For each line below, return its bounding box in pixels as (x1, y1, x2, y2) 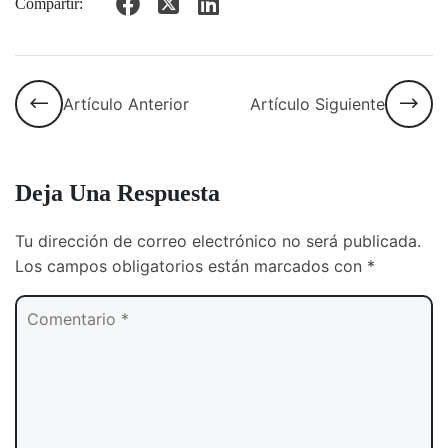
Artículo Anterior (63, 93, 189, 114)
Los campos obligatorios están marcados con (15, 256, 367, 277)
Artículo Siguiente (250, 93, 385, 114)
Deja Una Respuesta (15, 180, 220, 207)
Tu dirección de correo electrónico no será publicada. (15, 231, 421, 252)
